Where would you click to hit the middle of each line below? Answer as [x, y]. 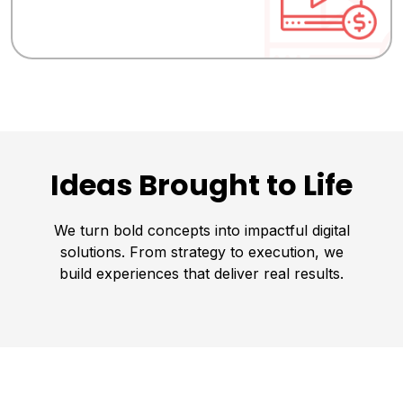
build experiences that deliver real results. [201, 273]
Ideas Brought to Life [201, 184]
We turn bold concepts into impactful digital [201, 230]
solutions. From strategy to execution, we [201, 251]
